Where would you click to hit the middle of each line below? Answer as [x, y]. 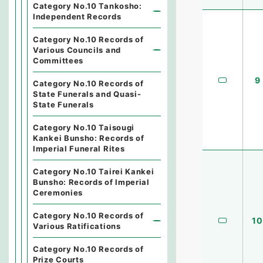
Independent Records [77, 16]
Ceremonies [58, 193]
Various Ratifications [77, 226]
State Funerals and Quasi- [87, 94]
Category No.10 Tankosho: [87, 6]
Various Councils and [77, 50]
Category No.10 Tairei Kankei [94, 171]
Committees [58, 60]
